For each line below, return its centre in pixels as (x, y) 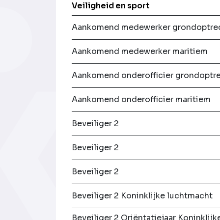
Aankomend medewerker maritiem (140, 52)
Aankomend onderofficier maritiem (141, 100)
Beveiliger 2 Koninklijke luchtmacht (142, 196)
